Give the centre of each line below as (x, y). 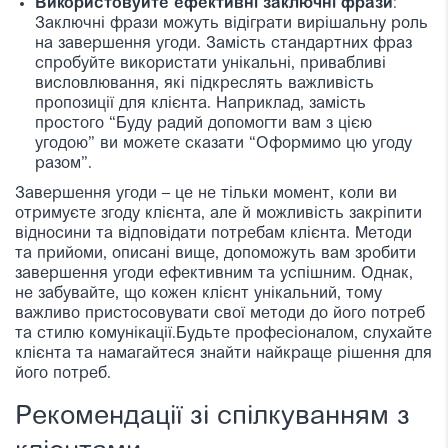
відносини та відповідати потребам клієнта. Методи (213, 233)
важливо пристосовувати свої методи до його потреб (220, 313)
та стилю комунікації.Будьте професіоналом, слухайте (223, 333)
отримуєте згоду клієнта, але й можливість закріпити (218, 213)
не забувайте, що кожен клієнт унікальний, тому (198, 293)
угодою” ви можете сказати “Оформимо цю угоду (223, 143)
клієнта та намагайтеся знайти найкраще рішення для (223, 353)
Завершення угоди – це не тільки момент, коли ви (206, 193)
